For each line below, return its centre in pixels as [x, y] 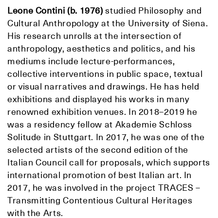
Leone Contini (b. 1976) [56, 11]
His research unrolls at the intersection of [94, 36]
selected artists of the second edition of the [98, 150]
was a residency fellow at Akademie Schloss [100, 125]
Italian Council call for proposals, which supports [109, 163]
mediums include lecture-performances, [91, 61]
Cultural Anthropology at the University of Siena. [108, 23]
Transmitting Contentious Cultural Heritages [100, 200]
